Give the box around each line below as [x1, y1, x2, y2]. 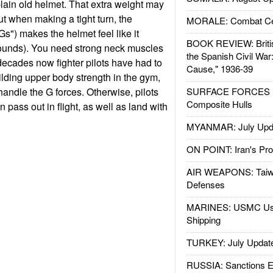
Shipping [186, 213, 221, 226]
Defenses [186, 178, 225, 191]
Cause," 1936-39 [186, 62, 253, 75]
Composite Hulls [186, 97, 252, 110]
